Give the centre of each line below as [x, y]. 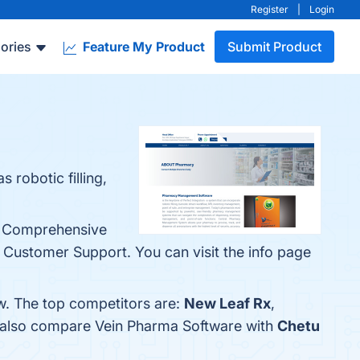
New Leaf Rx [227, 303]
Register [270, 9]
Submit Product [274, 47]
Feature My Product [142, 47]
